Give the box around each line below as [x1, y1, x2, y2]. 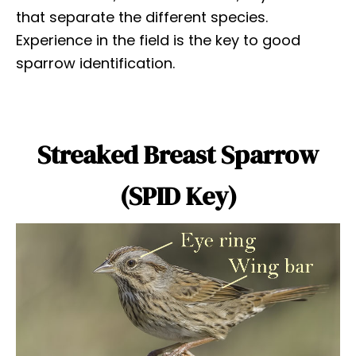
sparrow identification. [16, 53, 175, 74]
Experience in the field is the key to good [16, 30, 300, 51]
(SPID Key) [119, 179, 237, 215]
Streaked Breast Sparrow [37, 137, 319, 173]
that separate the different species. [16, 7, 268, 28]
